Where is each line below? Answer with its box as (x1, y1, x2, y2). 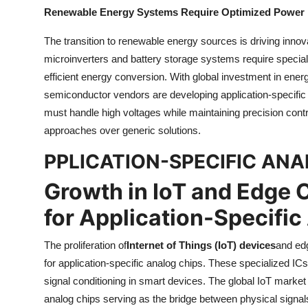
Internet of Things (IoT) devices (126, 239, 276, 251)
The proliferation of (44, 239, 126, 251)
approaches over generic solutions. (44, 124, 201, 136)
